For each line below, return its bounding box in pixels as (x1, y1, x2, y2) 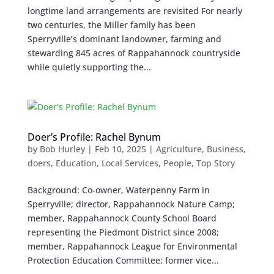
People (163, 157, 191, 169)
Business (206, 143, 243, 155)
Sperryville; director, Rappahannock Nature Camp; (27, 198, 235, 210)
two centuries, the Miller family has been (27, 18, 196, 31)
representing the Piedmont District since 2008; (27, 226, 219, 238)
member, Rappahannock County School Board (27, 212, 217, 224)
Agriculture (155, 143, 202, 155)
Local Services (101, 157, 158, 169)
